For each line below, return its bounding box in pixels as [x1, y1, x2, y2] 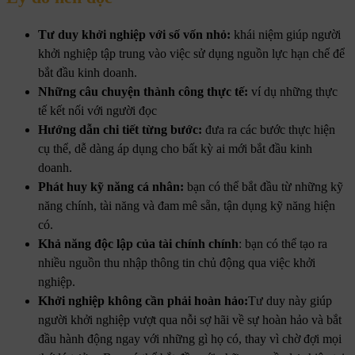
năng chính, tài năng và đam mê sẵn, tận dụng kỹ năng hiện [38, 198, 335, 212]
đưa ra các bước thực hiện [205, 122, 335, 136]
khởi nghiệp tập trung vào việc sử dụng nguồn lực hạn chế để [38, 46, 345, 60]
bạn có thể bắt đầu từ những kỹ [187, 179, 343, 193]
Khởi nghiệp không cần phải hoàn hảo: [38, 293, 248, 307]
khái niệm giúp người [234, 27, 341, 41]
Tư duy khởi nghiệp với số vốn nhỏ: [38, 27, 234, 41]
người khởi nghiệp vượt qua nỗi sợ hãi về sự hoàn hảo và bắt [38, 312, 342, 326]
